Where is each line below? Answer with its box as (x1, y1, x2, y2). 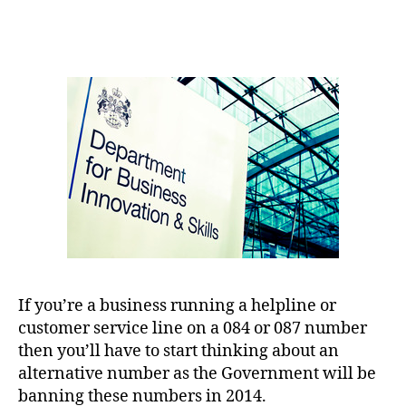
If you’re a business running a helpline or (18, 295, 336, 317)
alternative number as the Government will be (18, 363, 376, 385)
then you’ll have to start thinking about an (18, 341, 339, 362)
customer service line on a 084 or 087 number (18, 318, 367, 340)
